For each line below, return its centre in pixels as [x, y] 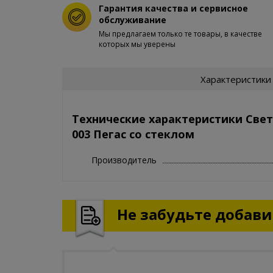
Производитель [124, 160]
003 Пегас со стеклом [133, 134]
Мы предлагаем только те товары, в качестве [180, 34]
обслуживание [133, 20]
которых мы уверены [137, 44]
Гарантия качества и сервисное [173, 8]
